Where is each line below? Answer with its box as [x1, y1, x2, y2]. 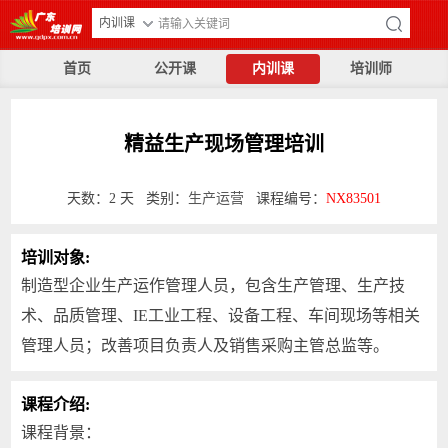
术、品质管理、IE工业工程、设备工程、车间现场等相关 [21, 307, 421, 324]
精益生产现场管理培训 [124, 133, 324, 155]
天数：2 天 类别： [67, 191, 188, 206]
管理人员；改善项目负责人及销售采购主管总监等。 [21, 337, 390, 354]
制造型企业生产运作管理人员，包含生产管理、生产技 [21, 277, 406, 294]
